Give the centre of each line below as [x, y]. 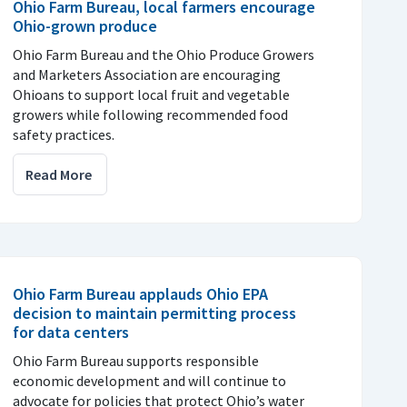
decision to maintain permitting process [154, 313]
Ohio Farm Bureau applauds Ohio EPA [140, 293]
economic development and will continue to [149, 380]
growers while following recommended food [150, 114]
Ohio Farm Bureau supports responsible [136, 360]
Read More [59, 174]
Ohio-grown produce [85, 25]
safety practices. [64, 134]
